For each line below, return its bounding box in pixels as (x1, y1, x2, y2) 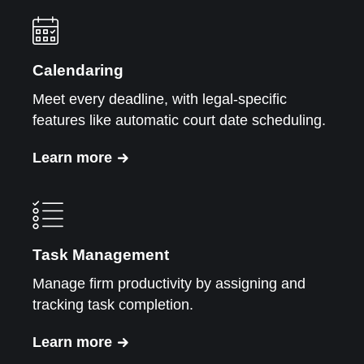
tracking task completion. (32, 296, 193, 313)
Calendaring (32, 61, 123, 79)
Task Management (32, 245, 169, 263)
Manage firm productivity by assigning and (32, 275, 305, 292)
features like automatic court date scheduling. (32, 111, 326, 128)
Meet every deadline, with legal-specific (32, 90, 287, 107)
